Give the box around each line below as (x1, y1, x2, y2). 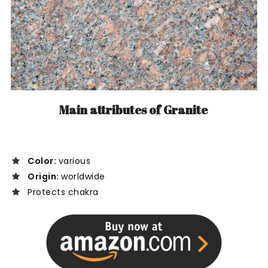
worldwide (61, 170, 105, 183)
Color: (28, 155, 59, 167)
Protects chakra (28, 186, 99, 199)
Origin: (28, 170, 61, 183)
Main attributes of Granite (58, 102, 210, 118)
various (58, 155, 90, 167)
